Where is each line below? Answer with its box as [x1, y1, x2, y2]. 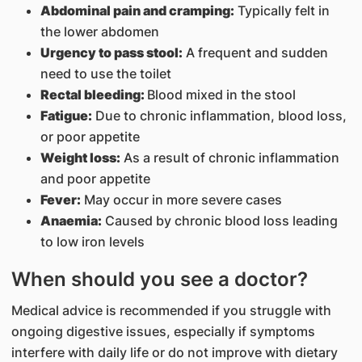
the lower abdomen [40, 23, 159, 40]
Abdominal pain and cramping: [40, 2, 234, 19]
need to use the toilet [40, 65, 171, 82]
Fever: [40, 192, 81, 208]
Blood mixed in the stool [146, 86, 296, 103]
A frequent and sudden [182, 44, 328, 61]
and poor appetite [40, 170, 150, 187]
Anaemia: [40, 213, 102, 229]
